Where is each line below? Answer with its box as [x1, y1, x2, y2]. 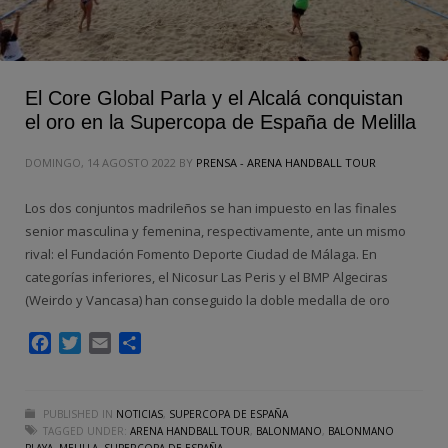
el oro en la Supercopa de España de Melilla [25, 111, 416, 134]
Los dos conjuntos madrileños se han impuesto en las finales [25, 199, 397, 218]
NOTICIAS [116, 407, 163, 422]
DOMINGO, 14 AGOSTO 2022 [25, 155, 176, 171]
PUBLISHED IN [43, 407, 113, 422]
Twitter [81, 332, 136, 355]
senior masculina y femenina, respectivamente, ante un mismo [25, 222, 406, 241]
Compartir [141, 332, 218, 355]
